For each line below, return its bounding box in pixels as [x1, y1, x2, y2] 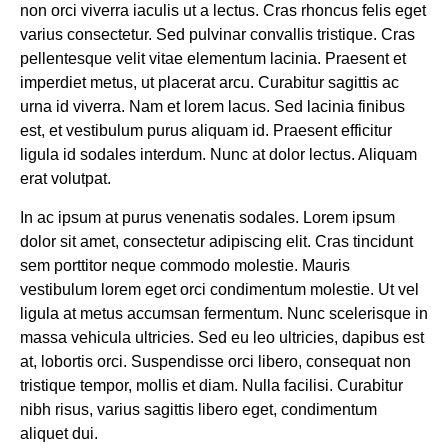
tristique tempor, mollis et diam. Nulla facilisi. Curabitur [20, 376, 403, 394]
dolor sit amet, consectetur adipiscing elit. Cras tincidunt [20, 232, 413, 250]
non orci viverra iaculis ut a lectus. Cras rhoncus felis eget [20, 2, 426, 20]
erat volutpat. [20, 170, 111, 188]
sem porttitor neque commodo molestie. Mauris [20, 256, 350, 274]
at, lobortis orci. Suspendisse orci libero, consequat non [20, 352, 411, 370]
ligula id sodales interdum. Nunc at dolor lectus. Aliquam [20, 146, 417, 164]
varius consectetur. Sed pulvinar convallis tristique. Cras [20, 26, 415, 44]
